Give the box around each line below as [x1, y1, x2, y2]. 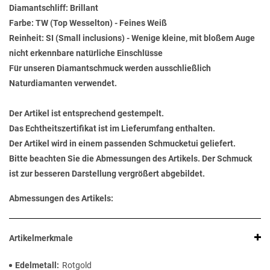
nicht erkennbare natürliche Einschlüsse [9, 48, 163, 58]
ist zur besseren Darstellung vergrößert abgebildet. [9, 169, 205, 179]
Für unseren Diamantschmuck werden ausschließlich [9, 63, 211, 74]
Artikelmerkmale [9, 233, 73, 243]
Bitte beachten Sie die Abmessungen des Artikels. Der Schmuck [9, 154, 252, 164]
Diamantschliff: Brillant [9, 3, 98, 13]
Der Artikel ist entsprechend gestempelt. [9, 108, 164, 119]
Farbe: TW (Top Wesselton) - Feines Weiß [9, 18, 167, 28]
